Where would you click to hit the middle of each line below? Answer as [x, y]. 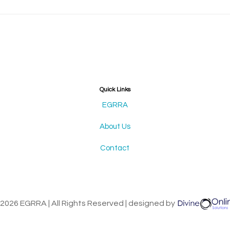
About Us [115, 126]
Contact [115, 148]
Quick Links [115, 89]
